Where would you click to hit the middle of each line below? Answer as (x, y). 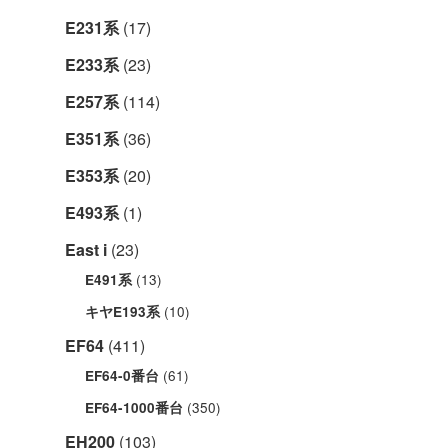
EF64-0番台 (122, 375)
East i (86, 249)
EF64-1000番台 (134, 407)
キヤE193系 (122, 311)
